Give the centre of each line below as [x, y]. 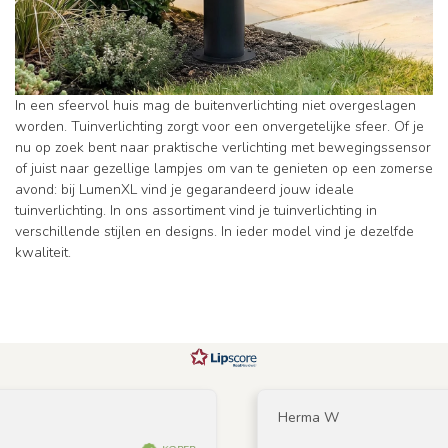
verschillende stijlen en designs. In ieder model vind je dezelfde [214, 231]
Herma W [248, 417]
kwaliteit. [43, 252]
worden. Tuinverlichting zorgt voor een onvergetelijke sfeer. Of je [219, 126]
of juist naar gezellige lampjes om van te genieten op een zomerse [224, 168]
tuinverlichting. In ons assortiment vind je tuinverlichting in [196, 210]
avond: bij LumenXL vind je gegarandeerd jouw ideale [184, 189]
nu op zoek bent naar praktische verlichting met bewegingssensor [223, 147]
